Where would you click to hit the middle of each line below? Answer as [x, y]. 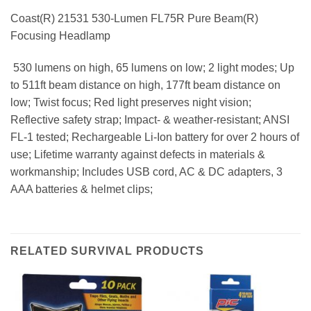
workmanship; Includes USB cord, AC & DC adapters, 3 [146, 172]
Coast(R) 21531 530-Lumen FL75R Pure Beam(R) [134, 19]
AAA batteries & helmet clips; [82, 190]
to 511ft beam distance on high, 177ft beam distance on [145, 85]
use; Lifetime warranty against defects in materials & [138, 155]
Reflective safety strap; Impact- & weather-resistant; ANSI [150, 120]
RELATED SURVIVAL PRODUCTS [107, 251]
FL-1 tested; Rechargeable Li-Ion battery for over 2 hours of [155, 137]
